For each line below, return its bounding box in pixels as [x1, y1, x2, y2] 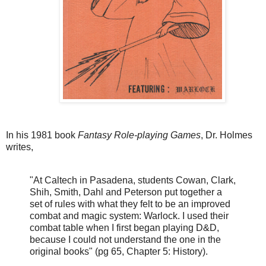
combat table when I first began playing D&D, [30, 222, 219, 233]
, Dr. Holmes [201, 129, 252, 140]
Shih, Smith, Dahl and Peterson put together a [30, 186, 222, 197]
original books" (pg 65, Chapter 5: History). [30, 246, 208, 256]
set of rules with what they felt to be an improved [30, 198, 230, 209]
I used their [182, 210, 229, 221]
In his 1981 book [6, 129, 78, 140]
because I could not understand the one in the [30, 234, 221, 245]
